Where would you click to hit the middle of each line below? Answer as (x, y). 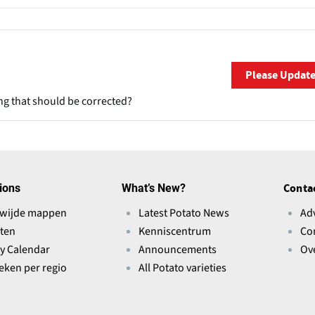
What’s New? (153, 188)
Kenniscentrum (174, 232)
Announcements (177, 250)
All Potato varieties (182, 268)
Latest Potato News (184, 213)
